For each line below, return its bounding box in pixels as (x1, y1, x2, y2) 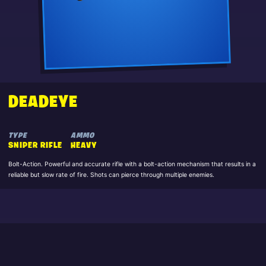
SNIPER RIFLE (8, 142, 62, 150)
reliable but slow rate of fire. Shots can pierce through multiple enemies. (8, 171, 214, 179)
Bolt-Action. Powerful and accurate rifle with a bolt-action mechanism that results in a (8, 160, 256, 169)
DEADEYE (8, 94, 78, 111)
